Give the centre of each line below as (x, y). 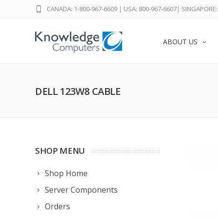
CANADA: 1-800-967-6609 (82, 9)
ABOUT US (180, 42)
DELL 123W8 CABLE (78, 91)
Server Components (81, 190)
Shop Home (66, 173)
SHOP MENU (60, 151)
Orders (57, 206)
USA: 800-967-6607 (150, 9)
